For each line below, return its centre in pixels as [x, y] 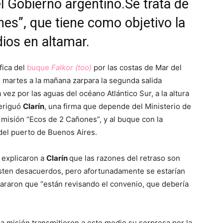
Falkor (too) [71, 67]
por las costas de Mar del [138, 67]
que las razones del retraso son [125, 158]
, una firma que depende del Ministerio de [118, 106]
